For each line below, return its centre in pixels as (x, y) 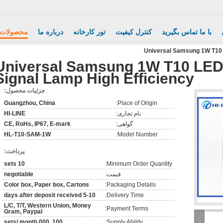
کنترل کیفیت (134, 32)
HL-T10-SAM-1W (27, 134)
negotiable (19, 174)
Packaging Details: (131, 185)
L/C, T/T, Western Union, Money (48, 206)
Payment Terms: (127, 209)
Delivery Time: (125, 195)
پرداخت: (14, 151)
